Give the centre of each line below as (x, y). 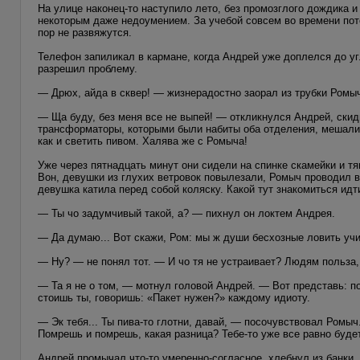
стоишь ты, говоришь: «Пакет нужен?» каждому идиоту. (174, 297)
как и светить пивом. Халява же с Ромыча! (143, 141)
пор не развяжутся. (85, 32)
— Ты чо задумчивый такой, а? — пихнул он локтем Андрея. (186, 213)
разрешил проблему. (88, 68)
